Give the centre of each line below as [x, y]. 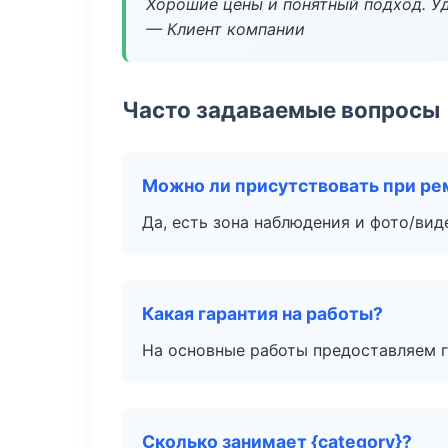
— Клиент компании [225, 29]
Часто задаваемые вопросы [281, 109]
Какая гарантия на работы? [262, 313]
